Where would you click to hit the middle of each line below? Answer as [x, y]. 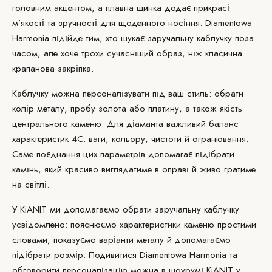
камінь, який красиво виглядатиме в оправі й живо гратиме [134, 169]
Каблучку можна [47, 93]
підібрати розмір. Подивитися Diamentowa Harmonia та [125, 255]
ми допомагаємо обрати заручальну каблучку [143, 209]
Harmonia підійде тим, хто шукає [80, 38]
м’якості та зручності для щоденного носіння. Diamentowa [132, 23]
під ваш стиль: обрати [196, 93]
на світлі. [31, 185]
